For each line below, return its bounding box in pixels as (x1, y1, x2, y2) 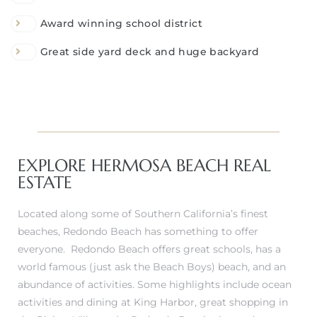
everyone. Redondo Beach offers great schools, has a (18, 242, 281, 255)
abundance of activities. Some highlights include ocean (18, 277, 292, 291)
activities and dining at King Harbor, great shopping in (18, 295, 288, 309)
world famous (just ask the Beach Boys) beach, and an (18, 260, 286, 273)
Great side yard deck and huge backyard (40, 45, 260, 58)
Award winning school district (40, 16, 203, 30)
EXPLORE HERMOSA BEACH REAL (18, 154, 271, 176)
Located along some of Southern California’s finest (18, 207, 268, 220)
